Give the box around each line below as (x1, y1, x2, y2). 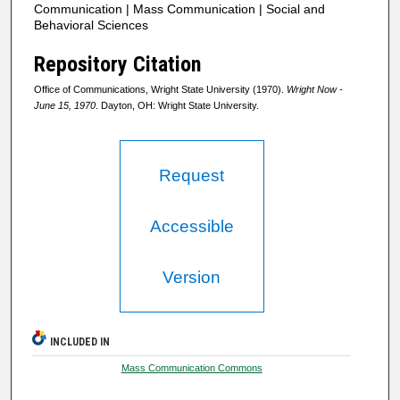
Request (159, 166, 225, 186)
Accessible (149, 217, 234, 237)
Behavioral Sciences (34, 17, 148, 32)
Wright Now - (287, 83, 343, 95)
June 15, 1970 (34, 99, 96, 111)
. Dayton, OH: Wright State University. (96, 99, 259, 111)
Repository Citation (34, 51, 201, 77)
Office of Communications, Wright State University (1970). (34, 83, 287, 95)
